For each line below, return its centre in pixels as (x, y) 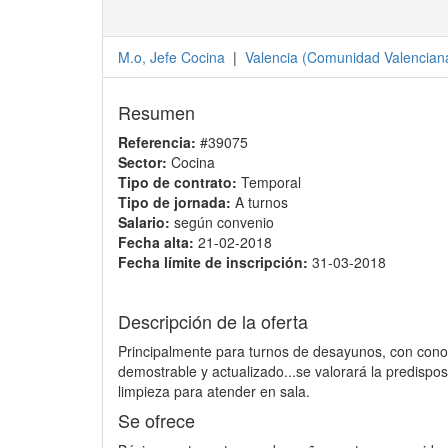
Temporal (269, 182)
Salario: (144, 222)
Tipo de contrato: (177, 182)
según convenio (222, 222)
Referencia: (157, 142)
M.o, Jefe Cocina (171, 57)
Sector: (142, 162)
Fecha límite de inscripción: (213, 262)
